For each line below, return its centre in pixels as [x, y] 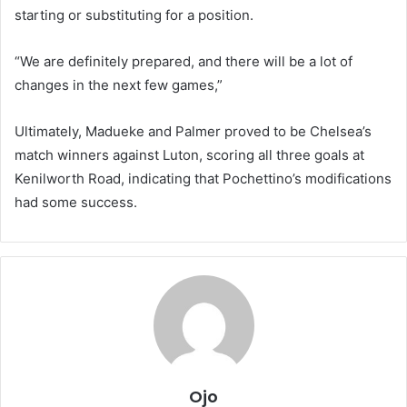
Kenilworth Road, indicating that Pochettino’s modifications [203, 179]
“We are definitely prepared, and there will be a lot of [184, 61]
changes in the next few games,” [119, 85]
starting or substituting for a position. [134, 15]
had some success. [76, 202]
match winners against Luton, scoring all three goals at [189, 155]
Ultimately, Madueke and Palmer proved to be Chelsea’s [193, 131]
